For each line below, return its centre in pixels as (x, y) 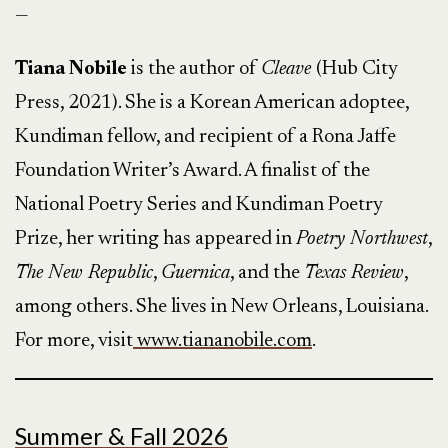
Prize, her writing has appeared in (155, 239)
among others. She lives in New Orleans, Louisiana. (221, 307)
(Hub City (357, 69)
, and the (267, 273)
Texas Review (354, 273)
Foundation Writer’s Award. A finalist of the (192, 171)
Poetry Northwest (362, 239)
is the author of (194, 69)
